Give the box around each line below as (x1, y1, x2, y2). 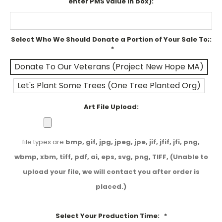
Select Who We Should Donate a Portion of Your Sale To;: (10, 35, 212, 45)
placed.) (96, 182, 126, 192)
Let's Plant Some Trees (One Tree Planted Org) (17, 80, 201, 92)
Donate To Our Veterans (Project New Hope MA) (14, 61, 204, 73)
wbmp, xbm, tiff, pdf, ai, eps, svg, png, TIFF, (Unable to (14, 152, 208, 162)
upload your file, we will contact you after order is (22, 167, 200, 177)
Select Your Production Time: (55, 211, 161, 221)
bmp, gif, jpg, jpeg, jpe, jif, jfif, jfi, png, (65, 137, 200, 147)
